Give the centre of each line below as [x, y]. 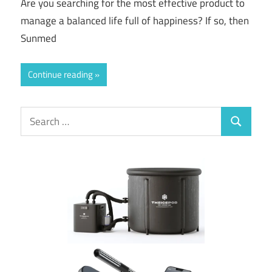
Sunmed [39, 39]
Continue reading [60, 74]
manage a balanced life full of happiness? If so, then [135, 21]
